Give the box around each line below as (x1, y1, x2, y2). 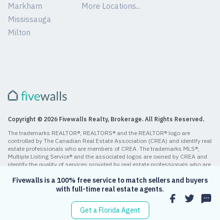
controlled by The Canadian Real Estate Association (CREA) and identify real (8, 137, 212, 145)
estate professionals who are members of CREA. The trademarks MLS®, (8, 145, 199, 153)
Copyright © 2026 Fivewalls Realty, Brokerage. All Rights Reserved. (8, 115, 204, 123)
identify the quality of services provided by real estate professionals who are (8, 161, 211, 168)
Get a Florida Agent (80, 206, 140, 215)
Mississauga (8, 14, 51, 24)
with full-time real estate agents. (56, 185, 164, 193)
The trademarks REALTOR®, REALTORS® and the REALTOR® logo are (8, 129, 190, 137)
